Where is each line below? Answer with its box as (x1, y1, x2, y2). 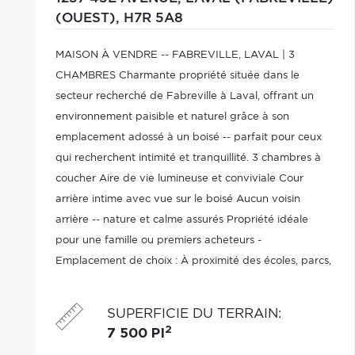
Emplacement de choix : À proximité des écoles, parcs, (55, 256, 331, 266)
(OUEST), (55, 12, 124, 25)
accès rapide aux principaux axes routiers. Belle (55, 297, 296, 307)
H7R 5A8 (123, 12, 183, 25)
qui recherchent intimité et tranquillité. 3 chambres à (55, 153, 321, 163)
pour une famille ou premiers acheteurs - (55, 235, 261, 246)
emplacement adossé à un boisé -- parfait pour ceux (55, 132, 322, 143)
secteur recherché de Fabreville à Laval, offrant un (55, 91, 314, 101)
